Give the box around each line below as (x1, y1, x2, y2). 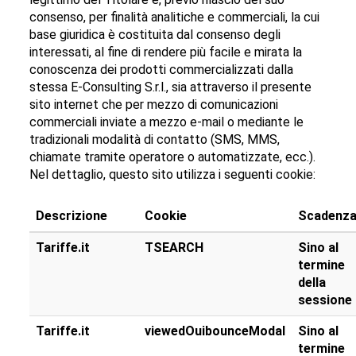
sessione (298, 292, 353, 308)
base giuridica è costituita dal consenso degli (29, 27, 281, 43)
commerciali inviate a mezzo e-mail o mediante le (29, 114, 304, 130)
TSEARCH (145, 240, 204, 256)
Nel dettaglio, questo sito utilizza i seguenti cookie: (29, 167, 316, 183)
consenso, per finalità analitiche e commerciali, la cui (29, 10, 320, 25)
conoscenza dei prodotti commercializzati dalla (29, 62, 294, 78)
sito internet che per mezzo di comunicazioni (29, 97, 279, 113)
